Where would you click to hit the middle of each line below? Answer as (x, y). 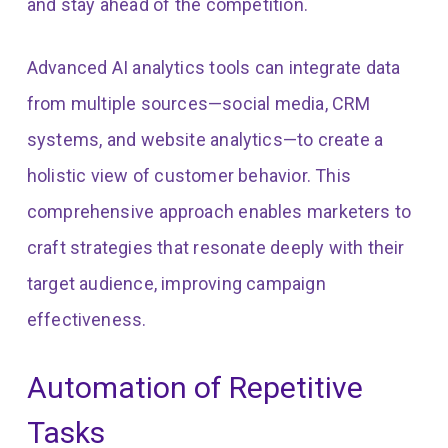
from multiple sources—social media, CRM (198, 104)
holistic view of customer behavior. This (188, 176)
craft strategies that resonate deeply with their (215, 248)
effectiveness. (86, 320)
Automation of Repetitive (195, 388)
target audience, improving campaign (176, 284)
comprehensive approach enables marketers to (219, 212)
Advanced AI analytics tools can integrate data (213, 68)
